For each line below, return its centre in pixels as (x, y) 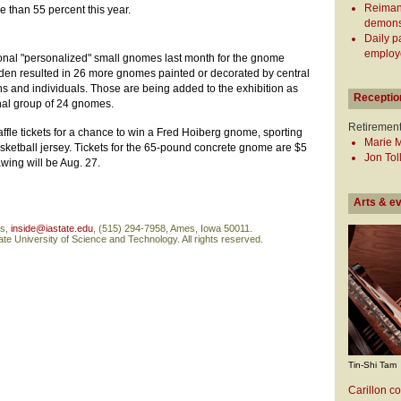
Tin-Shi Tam (372, 364)
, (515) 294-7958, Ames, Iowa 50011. (173, 228)
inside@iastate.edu (52, 228)
